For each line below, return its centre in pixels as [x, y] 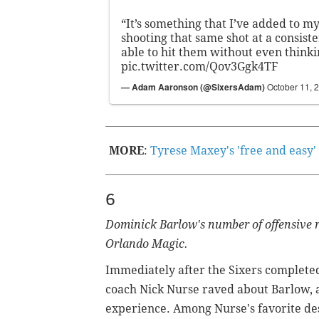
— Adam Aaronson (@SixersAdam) [194, 87]
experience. [139, 309]
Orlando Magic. [147, 244]
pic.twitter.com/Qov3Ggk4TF [199, 67]
